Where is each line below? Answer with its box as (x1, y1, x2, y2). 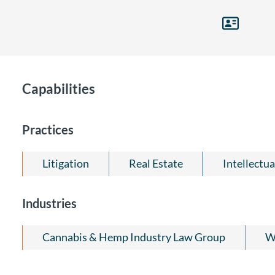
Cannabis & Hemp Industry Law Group (42, 230, 225, 244)
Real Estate (129, 157, 183, 171)
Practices (22, 122, 74, 137)
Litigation (42, 157, 89, 171)
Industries (22, 196, 77, 211)
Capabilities (22, 80, 95, 98)
